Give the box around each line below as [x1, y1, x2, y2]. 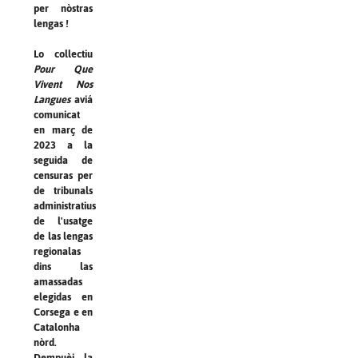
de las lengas [34, 229, 93, 242]
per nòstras [34, 2, 93, 14]
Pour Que [34, 62, 93, 75]
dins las [34, 260, 93, 272]
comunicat [34, 108, 80, 121]
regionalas [34, 245, 81, 257]
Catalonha [34, 320, 80, 333]
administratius [34, 199, 96, 212]
